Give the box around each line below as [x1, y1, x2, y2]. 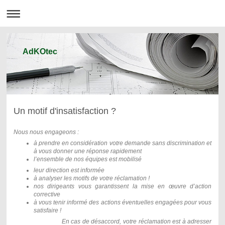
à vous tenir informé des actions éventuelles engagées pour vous [33, 198, 212, 206]
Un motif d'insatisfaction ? [13, 105, 116, 116]
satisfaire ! [33, 206, 61, 214]
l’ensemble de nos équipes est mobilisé [33, 155, 142, 163]
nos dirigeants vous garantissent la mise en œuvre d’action [33, 182, 212, 190]
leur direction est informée [33, 166, 104, 174]
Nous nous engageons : [13, 128, 79, 136]
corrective [33, 190, 60, 198]
